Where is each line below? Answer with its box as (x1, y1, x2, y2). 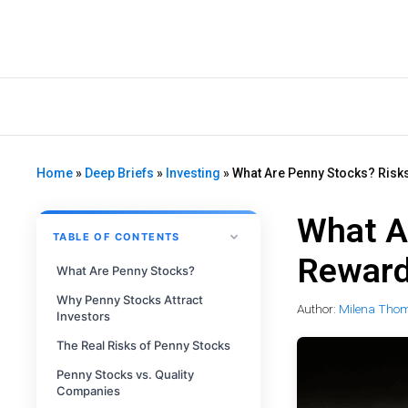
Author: (296, 301, 339, 317)
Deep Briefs (85, 166, 154, 181)
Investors (56, 309, 110, 324)
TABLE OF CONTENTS (53, 229, 180, 243)
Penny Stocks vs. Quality (56, 367, 194, 382)
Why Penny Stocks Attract (56, 292, 203, 308)
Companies (56, 383, 120, 399)
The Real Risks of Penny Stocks (56, 338, 230, 353)
